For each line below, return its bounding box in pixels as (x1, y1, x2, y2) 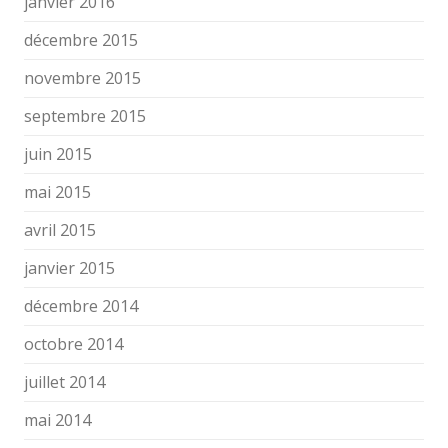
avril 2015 (24, 219, 96, 241)
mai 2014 (24, 409, 91, 431)
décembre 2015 (24, 29, 138, 51)
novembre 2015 (24, 67, 141, 89)
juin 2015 (24, 143, 92, 165)
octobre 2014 (24, 333, 123, 355)
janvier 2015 (24, 257, 115, 279)
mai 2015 (24, 181, 91, 203)
